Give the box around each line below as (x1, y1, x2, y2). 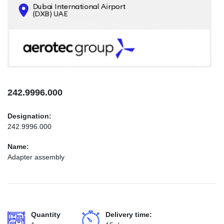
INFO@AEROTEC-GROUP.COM (7, 51, 126, 60)
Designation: (7, 112, 51, 120)
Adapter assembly (7, 153, 64, 161)
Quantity (31, 210, 60, 218)
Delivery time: (105, 210, 152, 218)
